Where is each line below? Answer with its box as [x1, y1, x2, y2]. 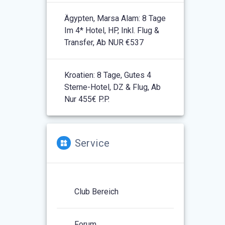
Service [74, 137, 110, 149]
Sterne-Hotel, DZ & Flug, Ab [64, 82, 161, 92]
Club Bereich [74, 186, 119, 196]
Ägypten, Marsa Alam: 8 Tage [64, 13, 166, 23]
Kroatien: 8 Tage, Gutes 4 [64, 70, 152, 80]
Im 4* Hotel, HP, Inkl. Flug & [64, 25, 160, 35]
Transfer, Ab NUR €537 [64, 37, 144, 47]
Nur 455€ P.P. [64, 94, 110, 104]
